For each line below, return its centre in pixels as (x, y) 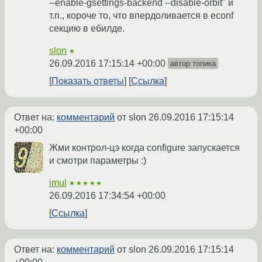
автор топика (193, 64)
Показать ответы (88, 81)
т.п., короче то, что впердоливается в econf (141, 16)
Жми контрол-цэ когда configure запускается (144, 148)
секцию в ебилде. (87, 29)
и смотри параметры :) (98, 161)
